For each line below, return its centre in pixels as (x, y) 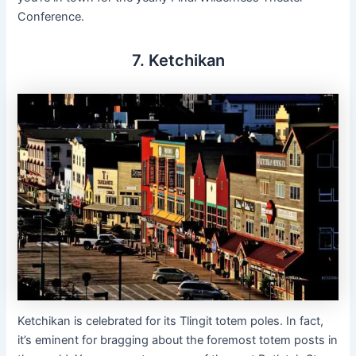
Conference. (51, 17)
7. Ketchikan (178, 61)
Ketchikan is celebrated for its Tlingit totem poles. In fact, (171, 321)
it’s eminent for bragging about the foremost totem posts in (178, 341)
